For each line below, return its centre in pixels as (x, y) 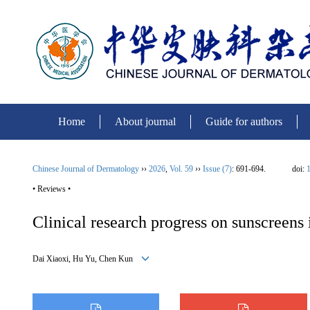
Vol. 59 (181, 169)
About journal (145, 121)
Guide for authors (244, 121)
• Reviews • (52, 189)
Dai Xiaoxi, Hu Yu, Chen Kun (87, 259)
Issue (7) (217, 169)
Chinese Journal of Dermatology (86, 169)
